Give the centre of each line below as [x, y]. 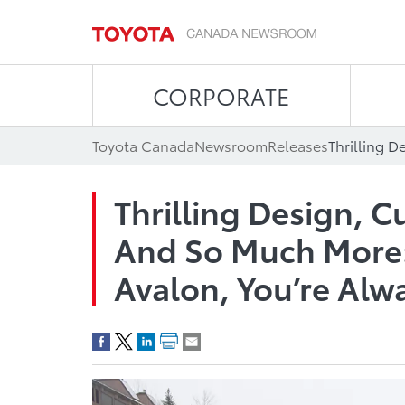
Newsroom [231, 145]
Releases [298, 145]
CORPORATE [221, 95]
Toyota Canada [143, 145]
